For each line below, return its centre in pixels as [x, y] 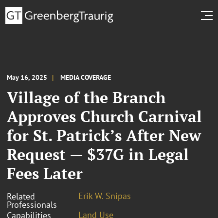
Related [21, 196]
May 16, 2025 [27, 77]
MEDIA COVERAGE [86, 77]
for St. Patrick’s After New [104, 135]
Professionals [32, 204]
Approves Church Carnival [104, 116]
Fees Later [45, 173]
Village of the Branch [86, 97]
